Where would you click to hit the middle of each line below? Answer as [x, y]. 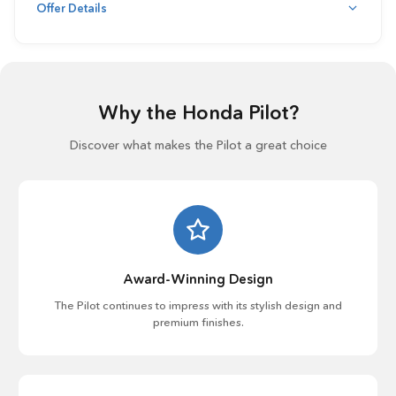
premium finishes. [198, 322]
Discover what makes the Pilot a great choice [198, 145]
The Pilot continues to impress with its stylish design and [198, 305]
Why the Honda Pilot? [198, 113]
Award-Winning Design [198, 279]
